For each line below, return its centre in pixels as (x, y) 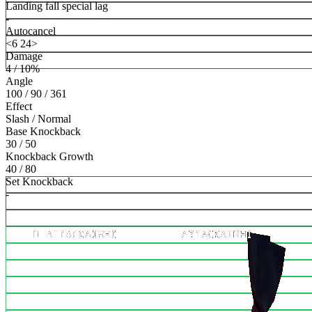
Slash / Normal (38, 119)
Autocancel (31, 31)
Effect (19, 107)
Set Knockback (39, 182)
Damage (24, 56)
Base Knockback (43, 132)
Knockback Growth (49, 157)
